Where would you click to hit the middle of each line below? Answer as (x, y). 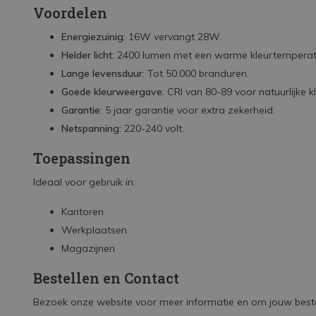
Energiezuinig (92, 37)
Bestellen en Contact (106, 278)
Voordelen (70, 13)
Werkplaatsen (94, 230)
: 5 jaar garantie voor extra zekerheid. (188, 110)
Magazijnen (88, 248)
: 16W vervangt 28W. (172, 37)
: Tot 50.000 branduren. (196, 73)
